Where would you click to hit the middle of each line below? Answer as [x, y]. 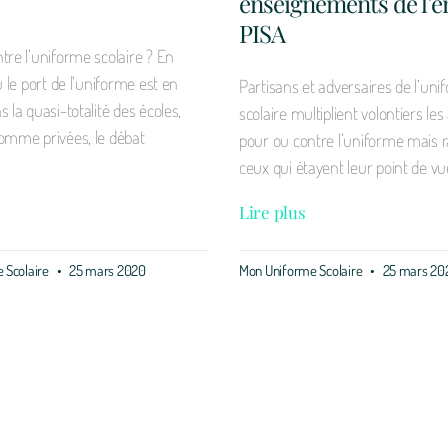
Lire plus [272, 211]
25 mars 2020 [106, 270]
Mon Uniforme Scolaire [302, 270]
